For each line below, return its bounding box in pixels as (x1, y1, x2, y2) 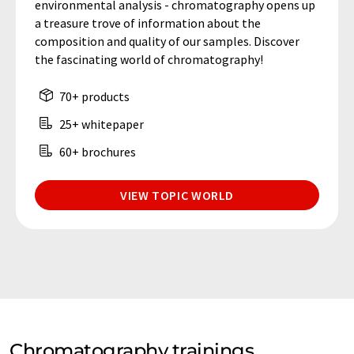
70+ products (57, 88, 130, 105)
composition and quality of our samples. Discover (35, 33, 299, 50)
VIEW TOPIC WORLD (119, 187, 235, 204)
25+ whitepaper (57, 116, 144, 133)
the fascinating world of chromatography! (35, 51, 263, 68)
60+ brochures (57, 144, 136, 160)
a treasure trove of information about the (35, 15, 261, 32)
